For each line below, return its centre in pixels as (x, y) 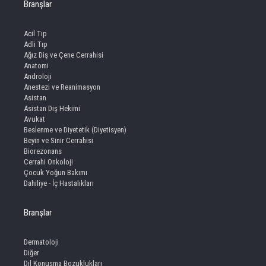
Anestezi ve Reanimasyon (62, 87)
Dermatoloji (41, 242)
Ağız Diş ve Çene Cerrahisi (64, 55)
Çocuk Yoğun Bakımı (56, 173)
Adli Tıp (36, 45)
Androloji (38, 77)
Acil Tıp (35, 34)
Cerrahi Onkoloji (48, 162)
